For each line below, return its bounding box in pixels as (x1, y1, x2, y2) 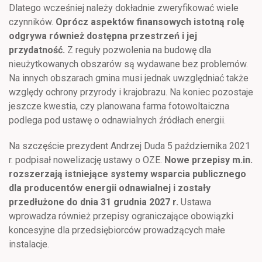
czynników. (9, 16, 56, 27)
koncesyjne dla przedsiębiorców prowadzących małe (9, 224, 225, 236)
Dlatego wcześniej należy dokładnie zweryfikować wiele (9, 2, 239, 13)
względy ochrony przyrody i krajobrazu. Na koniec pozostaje (9, 86, 253, 98)
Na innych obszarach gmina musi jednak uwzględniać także (9, 72, 249, 84)
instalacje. (9, 238, 49, 250)
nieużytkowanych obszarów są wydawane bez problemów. (9, 58, 248, 70)
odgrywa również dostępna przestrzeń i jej (9, 30, 197, 42)
